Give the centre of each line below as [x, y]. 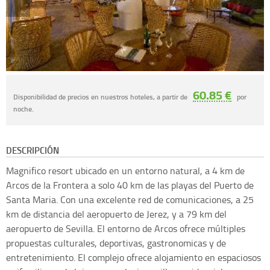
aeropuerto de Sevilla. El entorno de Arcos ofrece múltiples [126, 228]
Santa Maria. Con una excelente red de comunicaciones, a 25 [130, 199]
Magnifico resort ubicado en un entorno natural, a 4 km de [125, 170]
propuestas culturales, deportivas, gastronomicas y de [116, 243]
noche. [24, 108]
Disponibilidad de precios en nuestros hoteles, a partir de [101, 96]
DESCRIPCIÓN [33, 150]
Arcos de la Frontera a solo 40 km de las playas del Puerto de [130, 185]
